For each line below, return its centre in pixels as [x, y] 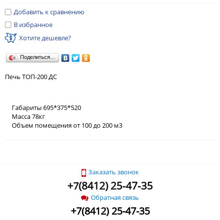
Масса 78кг [28, 117]
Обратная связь [115, 197]
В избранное [33, 25]
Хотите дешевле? [45, 38]
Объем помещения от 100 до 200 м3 [67, 125]
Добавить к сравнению [49, 12]
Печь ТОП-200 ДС [31, 77]
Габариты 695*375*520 [46, 108]
